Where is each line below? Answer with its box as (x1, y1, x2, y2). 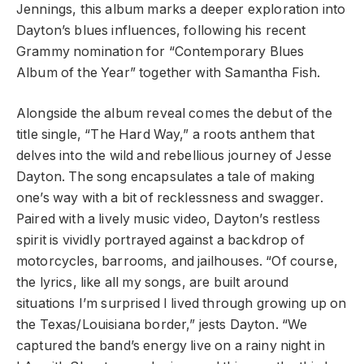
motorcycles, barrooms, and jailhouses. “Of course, (16, 253, 338, 270)
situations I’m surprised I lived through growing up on (16, 296, 347, 312)
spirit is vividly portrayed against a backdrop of (16, 232, 305, 249)
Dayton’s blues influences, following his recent (16, 22, 306, 38)
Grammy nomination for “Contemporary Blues (16, 43, 305, 59)
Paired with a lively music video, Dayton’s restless (16, 211, 321, 227)
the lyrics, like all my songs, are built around (16, 275, 289, 291)
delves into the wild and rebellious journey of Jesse (16, 148, 332, 164)
